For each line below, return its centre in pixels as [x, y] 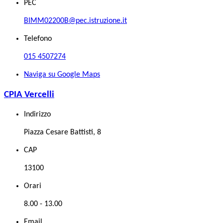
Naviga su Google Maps [62, 74]
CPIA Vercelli [29, 95]
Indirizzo [37, 115]
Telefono [38, 39]
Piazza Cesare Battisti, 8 [62, 133]
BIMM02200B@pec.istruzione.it [75, 21]
